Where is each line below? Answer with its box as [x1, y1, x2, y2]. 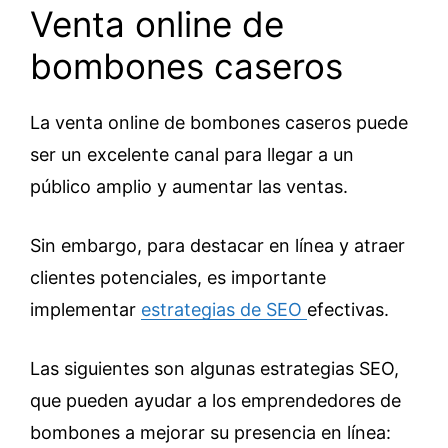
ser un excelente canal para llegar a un [30, 143, 354, 165]
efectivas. [307, 298, 389, 320]
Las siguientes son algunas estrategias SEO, [30, 357, 399, 379]
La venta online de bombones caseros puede [30, 111, 408, 133]
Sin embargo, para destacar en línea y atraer [30, 234, 405, 256]
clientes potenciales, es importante [30, 266, 326, 288]
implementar [30, 298, 141, 320]
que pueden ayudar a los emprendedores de [30, 389, 401, 411]
